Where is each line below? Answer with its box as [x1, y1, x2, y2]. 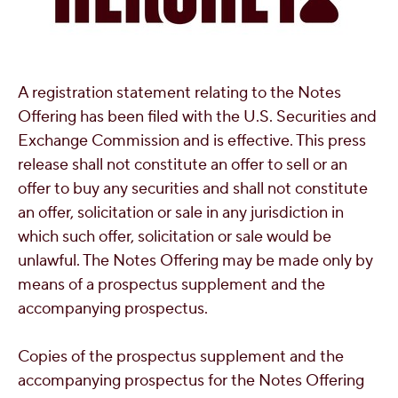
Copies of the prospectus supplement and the [18, 346, 344, 367]
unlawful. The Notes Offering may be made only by [18, 251, 373, 271]
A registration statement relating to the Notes [18, 83, 341, 103]
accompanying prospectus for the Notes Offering [18, 370, 364, 391]
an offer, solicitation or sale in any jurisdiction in [18, 203, 344, 223]
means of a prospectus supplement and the [18, 275, 325, 295]
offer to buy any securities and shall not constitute [18, 179, 368, 199]
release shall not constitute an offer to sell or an [18, 155, 347, 175]
